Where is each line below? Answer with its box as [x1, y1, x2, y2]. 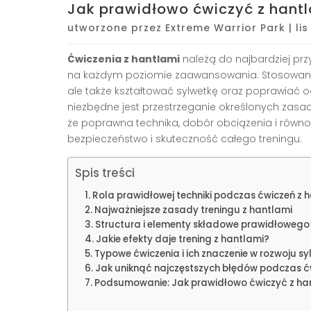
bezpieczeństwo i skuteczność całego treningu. [67, 131, 302, 146]
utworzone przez [67, 20, 165, 35]
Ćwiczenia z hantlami [67, 51, 180, 66]
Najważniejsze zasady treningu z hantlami [94, 203, 292, 217]
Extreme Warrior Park [165, 20, 285, 35]
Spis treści [75, 164, 135, 181]
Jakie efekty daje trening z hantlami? [95, 232, 269, 246]
